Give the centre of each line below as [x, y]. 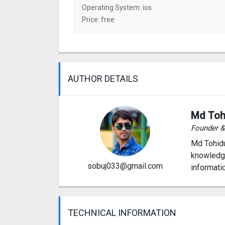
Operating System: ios [117, 7]
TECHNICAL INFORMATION [122, 212]
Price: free [98, 19]
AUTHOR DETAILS [103, 78]
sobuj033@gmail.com [125, 166]
